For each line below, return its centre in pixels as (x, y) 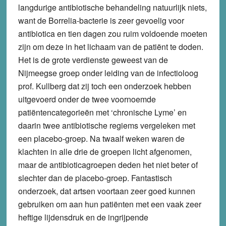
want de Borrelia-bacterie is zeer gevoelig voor (101, 20)
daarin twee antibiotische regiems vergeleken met (106, 125)
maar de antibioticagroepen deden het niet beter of (108, 164)
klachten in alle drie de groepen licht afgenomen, (105, 151)
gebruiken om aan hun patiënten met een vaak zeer (109, 204)
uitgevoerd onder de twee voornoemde (87, 99)
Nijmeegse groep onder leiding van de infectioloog (108, 73)
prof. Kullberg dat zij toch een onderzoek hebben (104, 86)
